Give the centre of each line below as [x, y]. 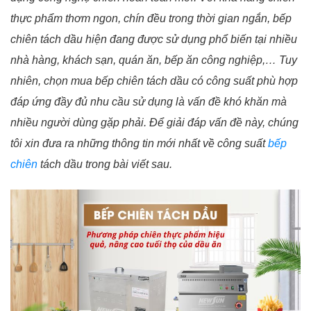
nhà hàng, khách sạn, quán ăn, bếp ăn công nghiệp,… [145, 60]
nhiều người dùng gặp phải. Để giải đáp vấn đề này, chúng [154, 123]
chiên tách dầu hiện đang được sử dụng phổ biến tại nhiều [154, 40]
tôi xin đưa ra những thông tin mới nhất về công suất [139, 144]
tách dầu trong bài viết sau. [105, 165]
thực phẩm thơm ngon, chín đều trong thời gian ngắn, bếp [151, 19]
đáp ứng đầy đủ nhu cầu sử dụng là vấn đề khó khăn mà [149, 102]
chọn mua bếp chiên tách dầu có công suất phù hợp [171, 81]
